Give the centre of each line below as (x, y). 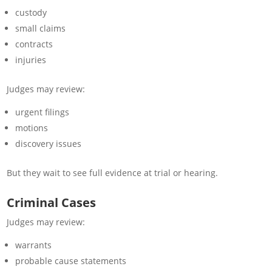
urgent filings (42, 112)
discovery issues (49, 143)
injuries (31, 59)
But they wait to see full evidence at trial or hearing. (113, 172)
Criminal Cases (52, 202)
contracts (34, 44)
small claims (41, 28)
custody (31, 12)
